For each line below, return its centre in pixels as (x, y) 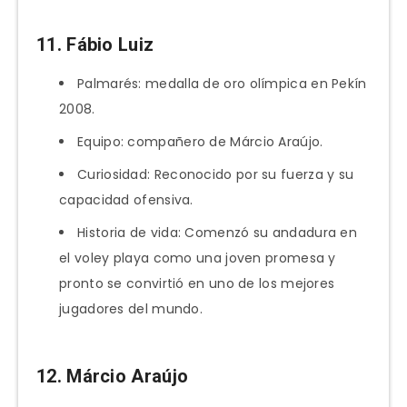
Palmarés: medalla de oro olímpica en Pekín (222, 84)
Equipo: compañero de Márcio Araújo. (200, 142)
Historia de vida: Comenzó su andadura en (217, 233)
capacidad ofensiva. (126, 200)
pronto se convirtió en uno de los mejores (197, 284)
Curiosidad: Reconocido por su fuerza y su (216, 175)
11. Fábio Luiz (95, 44)
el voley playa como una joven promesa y (198, 258)
